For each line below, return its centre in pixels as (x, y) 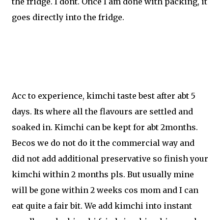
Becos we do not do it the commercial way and (103, 143)
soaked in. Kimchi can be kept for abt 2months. (105, 127)
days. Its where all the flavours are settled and (102, 111)
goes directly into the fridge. (68, 17)
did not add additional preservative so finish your (110, 159)
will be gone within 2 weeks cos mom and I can (105, 190)
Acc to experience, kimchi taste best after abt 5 (104, 96)
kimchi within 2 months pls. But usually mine (103, 174)
